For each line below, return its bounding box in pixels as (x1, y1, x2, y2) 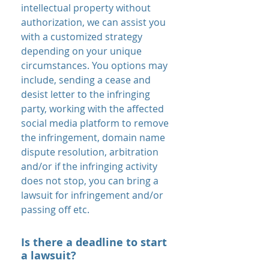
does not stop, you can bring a (21, 174, 159, 187)
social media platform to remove (21, 116, 169, 130)
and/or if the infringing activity (21, 160, 157, 173)
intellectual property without (21, 1, 151, 14)
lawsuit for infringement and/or (21, 189, 163, 202)
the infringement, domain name (21, 131, 165, 144)
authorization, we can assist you (21, 16, 166, 29)
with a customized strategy (21, 30, 142, 43)
